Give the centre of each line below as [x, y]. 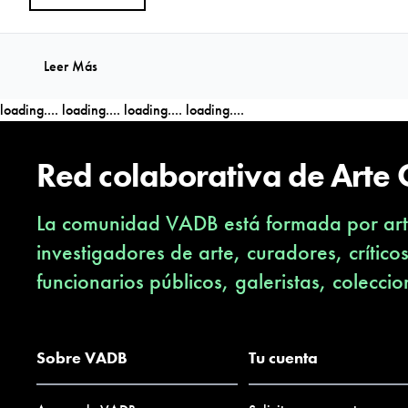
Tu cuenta [283, 357]
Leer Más [71, 66]
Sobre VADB [82, 357]
